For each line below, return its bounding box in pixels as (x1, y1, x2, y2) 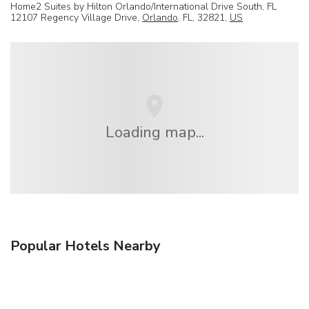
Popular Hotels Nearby (10, 237, 161, 256)
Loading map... (105, 121, 204, 143)
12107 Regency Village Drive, (10, 10, 142, 24)
